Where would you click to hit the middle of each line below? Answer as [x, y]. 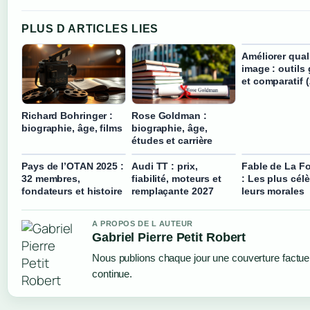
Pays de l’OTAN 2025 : [73, 166]
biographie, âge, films [72, 128]
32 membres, [51, 178]
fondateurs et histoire [72, 191]
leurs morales [273, 191]
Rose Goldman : [169, 115]
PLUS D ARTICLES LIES [90, 29]
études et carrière [172, 140]
